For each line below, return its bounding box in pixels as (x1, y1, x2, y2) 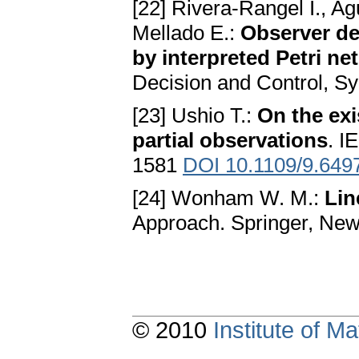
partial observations (132, 128, 328, 153)
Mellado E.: (132, 21, 240, 46)
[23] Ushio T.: (132, 103, 257, 128)
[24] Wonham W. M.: (132, 186, 325, 211)
